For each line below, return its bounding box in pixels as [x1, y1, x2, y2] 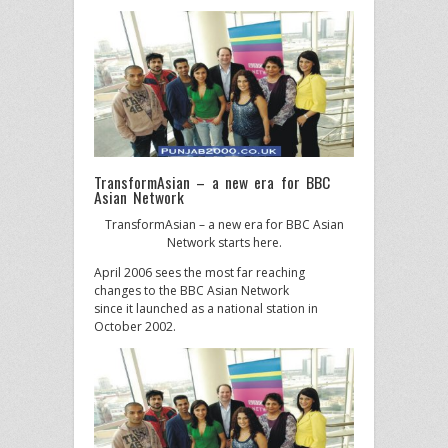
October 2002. [94, 318, 176, 336]
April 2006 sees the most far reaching [94, 264, 305, 282]
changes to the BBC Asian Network [94, 282, 289, 300]
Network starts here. [166, 234, 282, 252]
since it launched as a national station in [94, 300, 318, 318]
